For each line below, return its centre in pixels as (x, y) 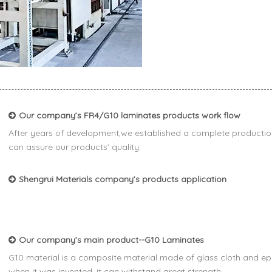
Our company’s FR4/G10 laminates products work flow (130, 115)
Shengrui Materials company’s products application (123, 179)
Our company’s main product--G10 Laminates (111, 240)
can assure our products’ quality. (75, 147)
